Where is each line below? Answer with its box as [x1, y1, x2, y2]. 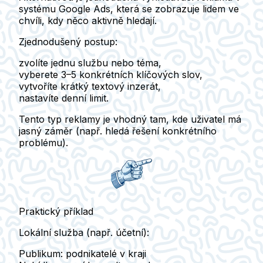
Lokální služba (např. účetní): [19, 226, 149, 238]
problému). [19, 136, 68, 149]
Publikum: [19, 247, 63, 259]
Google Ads [59, 2, 110, 15]
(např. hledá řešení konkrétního [73, 124, 217, 137]
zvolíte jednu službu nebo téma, [19, 56, 161, 69]
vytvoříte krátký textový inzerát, [19, 80, 161, 92]
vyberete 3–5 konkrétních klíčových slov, [19, 68, 203, 80]
